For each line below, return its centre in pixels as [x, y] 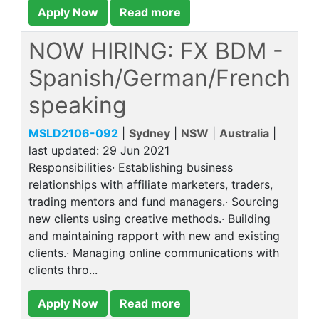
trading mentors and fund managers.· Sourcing [154, 202]
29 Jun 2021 [136, 150]
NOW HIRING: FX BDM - [156, 51]
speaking [78, 105]
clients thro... [63, 270]
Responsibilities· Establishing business [131, 167]
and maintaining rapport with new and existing [154, 236]
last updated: [66, 150]
